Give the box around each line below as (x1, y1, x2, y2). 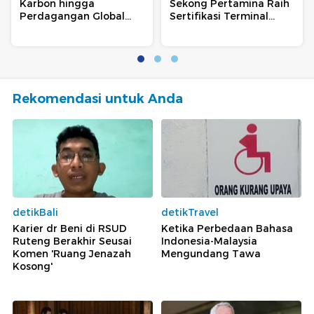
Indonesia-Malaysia (161, 235, 257, 248)
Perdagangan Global (20, 9, 125, 22)
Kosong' (13, 260, 53, 273)
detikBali (13, 206, 58, 219)
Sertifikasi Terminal (170, 9, 268, 22)
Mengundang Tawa (161, 247, 261, 261)
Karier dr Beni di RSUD (13, 222, 127, 235)
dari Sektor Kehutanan (20, 22, 135, 35)
